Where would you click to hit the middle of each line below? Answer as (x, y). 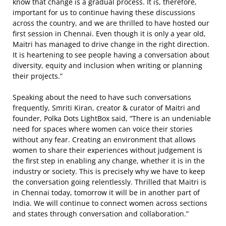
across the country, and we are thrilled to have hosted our (111, 23)
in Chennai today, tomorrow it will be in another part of (106, 192)
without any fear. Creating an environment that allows (104, 139)
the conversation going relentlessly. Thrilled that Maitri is (109, 182)
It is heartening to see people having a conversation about (111, 55)
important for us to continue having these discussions (104, 12)
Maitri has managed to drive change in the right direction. (111, 44)
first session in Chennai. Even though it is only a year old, (109, 34)
